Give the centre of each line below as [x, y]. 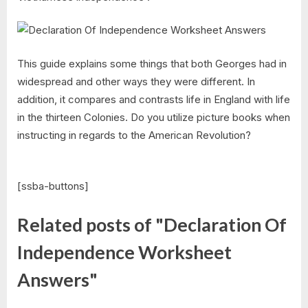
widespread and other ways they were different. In [136, 81]
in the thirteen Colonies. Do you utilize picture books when [154, 117]
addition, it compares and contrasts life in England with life [154, 99]
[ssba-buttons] [53, 186]
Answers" [57, 279]
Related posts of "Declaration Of [152, 224]
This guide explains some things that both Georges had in [152, 63]
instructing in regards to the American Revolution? [134, 135]
